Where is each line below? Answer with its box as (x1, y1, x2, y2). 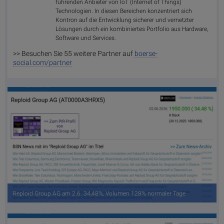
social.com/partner (13, 58, 72, 67)
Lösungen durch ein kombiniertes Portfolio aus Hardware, (55, 25, 208, 32)
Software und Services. (55, 34, 116, 41)
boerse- (134, 49, 157, 58)
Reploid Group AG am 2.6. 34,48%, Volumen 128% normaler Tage (12, 190, 185, 197)
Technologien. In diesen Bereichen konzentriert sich (55, 7, 192, 14)
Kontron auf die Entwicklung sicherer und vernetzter (55, 16, 194, 23)
